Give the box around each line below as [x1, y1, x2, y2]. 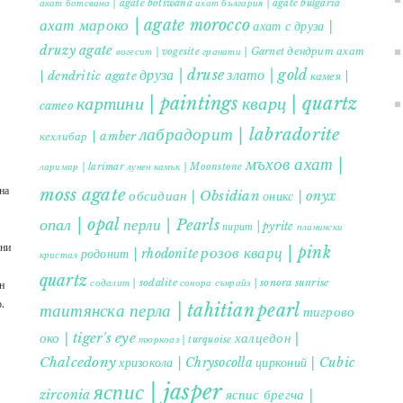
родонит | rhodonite [80, 246, 199, 263]
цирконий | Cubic [255, 354, 354, 372]
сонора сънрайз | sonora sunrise [180, 276, 329, 290]
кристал [39, 249, 78, 262]
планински [296, 221, 344, 234]
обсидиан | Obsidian [129, 187, 260, 205]
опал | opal [39, 215, 121, 236]
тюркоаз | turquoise [139, 334, 232, 346]
